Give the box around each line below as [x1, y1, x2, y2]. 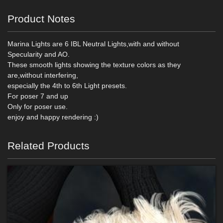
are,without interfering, [7, 71, 78, 79]
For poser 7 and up [7, 92, 68, 100]
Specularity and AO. [7, 50, 70, 58]
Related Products [7, 139, 90, 151]
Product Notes [7, 12, 75, 24]
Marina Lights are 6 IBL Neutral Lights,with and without [7, 39, 179, 48]
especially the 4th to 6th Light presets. [7, 81, 127, 90]
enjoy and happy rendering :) [7, 112, 99, 121]
